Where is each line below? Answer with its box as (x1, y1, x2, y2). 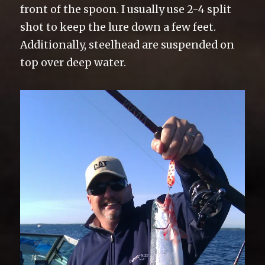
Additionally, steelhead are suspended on (20, 38, 235, 52)
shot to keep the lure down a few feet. (20, 21, 216, 34)
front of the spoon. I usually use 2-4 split (20, 3, 232, 17)
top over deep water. (20, 56, 127, 70)
